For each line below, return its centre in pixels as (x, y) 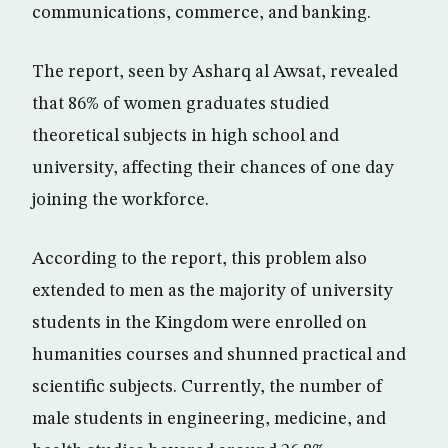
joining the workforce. (120, 200)
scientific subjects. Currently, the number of (207, 387)
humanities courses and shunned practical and (219, 355)
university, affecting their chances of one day (213, 168)
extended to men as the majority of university (212, 291)
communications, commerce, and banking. (201, 13)
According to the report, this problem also (199, 259)
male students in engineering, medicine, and (209, 419)
